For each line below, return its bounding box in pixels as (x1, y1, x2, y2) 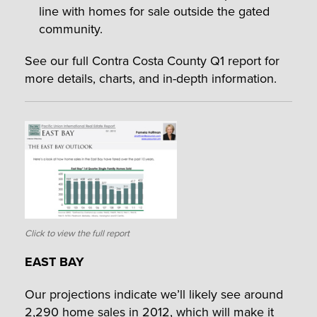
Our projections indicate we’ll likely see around (25, 285, 283, 304)
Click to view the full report (25, 226, 129, 239)
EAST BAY (25, 253, 84, 272)
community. (39, 19, 103, 38)
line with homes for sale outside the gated (39, 1, 270, 20)
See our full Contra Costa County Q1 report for (25, 51, 279, 69)
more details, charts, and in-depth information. (25, 69, 277, 87)
